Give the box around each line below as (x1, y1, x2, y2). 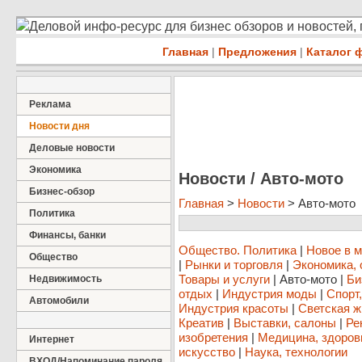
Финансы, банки (29, 229, 106, 241)
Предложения (218, 45, 297, 58)
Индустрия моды (222, 287, 317, 301)
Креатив (179, 316, 224, 330)
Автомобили (29, 295, 89, 306)
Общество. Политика (179, 243, 297, 258)
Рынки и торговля (185, 258, 283, 272)
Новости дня (29, 120, 90, 132)
